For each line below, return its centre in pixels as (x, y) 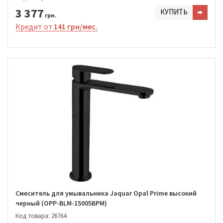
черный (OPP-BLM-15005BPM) (61, 203)
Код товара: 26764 (41, 216)
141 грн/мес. (76, 26)
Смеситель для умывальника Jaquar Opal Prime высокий (106, 193)
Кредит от (34, 26)
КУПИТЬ (174, 11)
